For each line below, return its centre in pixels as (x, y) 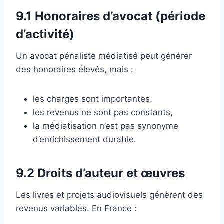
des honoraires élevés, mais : (75, 69)
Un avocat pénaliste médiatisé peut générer (104, 56)
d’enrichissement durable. (85, 139)
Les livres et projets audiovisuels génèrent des (109, 195)
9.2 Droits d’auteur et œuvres (100, 173)
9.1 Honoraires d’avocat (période (111, 16)
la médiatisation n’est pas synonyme (106, 126)
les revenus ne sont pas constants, (103, 112)
